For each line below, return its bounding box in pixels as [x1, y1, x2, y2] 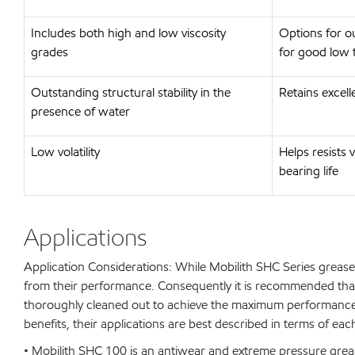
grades [31, 44, 68, 60]
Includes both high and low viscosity [31, 25, 226, 41]
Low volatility [31, 143, 100, 160]
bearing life [279, 162, 338, 179]
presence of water [31, 103, 130, 120]
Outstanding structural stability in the [31, 84, 231, 101]
